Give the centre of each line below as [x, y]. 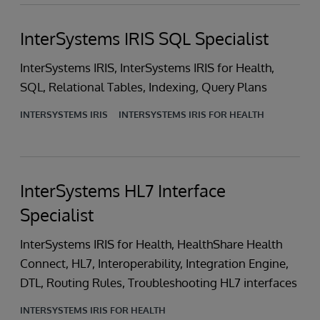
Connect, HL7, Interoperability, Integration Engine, [154, 263]
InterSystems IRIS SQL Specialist [144, 38]
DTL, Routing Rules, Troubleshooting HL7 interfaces [159, 282]
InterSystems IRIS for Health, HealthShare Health [151, 244]
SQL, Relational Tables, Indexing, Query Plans [144, 87]
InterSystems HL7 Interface [123, 190]
